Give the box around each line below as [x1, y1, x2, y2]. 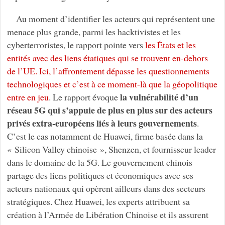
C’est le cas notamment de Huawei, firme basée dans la [7, 130, 203, 143]
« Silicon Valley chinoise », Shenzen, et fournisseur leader [7, 143, 216, 156]
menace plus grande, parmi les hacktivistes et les [7, 26, 181, 38]
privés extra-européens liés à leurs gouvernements [7, 117, 197, 130]
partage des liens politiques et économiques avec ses [7, 169, 193, 182]
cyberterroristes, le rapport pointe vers [7, 39, 145, 51]
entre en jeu [7, 91, 49, 103]
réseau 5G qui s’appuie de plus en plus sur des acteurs [7, 103, 212, 117]
